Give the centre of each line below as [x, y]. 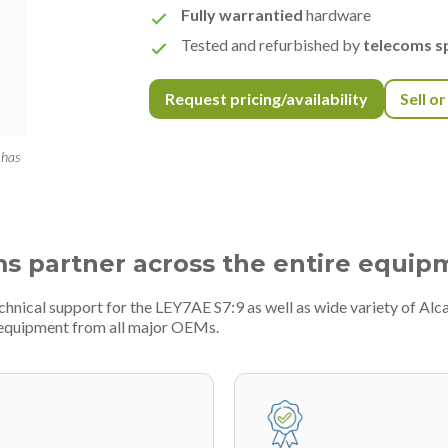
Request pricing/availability [267, 98]
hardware [337, 14]
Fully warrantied [242, 14]
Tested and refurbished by [272, 44]
